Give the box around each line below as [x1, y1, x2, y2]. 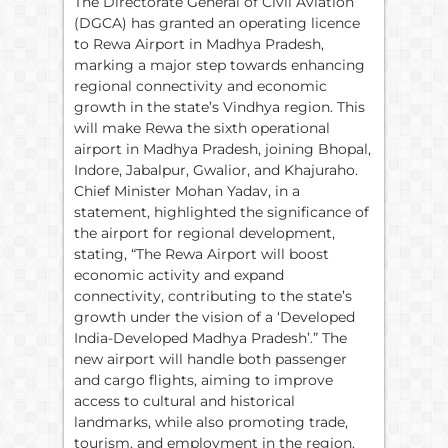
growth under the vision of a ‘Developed [74, 307, 355, 326]
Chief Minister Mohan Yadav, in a [74, 181, 300, 200]
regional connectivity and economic [74, 76, 327, 95]
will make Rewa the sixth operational [74, 118, 330, 137]
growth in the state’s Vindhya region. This [74, 97, 365, 116]
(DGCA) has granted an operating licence [74, 13, 360, 32]
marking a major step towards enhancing [74, 55, 365, 74]
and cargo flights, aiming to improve [74, 370, 333, 389]
